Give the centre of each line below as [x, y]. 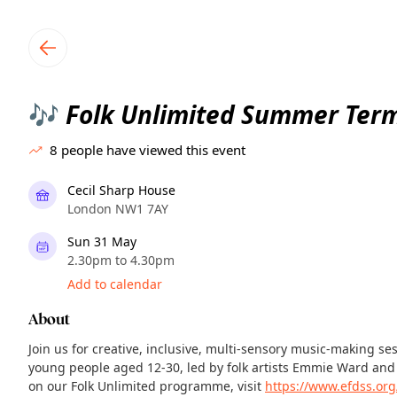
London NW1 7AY [118, 209]
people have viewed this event [153, 150]
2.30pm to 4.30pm [121, 260]
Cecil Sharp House [121, 190]
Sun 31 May [102, 241]
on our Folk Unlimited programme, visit [147, 386]
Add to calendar [115, 284]
